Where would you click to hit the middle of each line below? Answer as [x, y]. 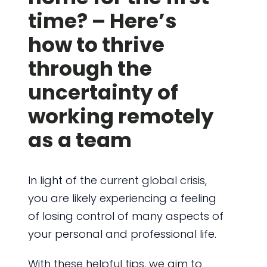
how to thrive [96, 44]
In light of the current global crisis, [117, 180]
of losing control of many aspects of [125, 216]
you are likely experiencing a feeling [122, 198]
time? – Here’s [102, 21]
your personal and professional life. [122, 234]
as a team [80, 140]
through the [90, 68]
